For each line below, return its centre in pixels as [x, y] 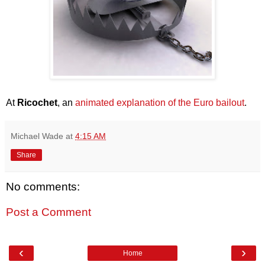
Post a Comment [49, 212]
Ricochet [37, 102]
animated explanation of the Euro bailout [160, 102]
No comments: [43, 186]
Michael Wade [37, 136]
